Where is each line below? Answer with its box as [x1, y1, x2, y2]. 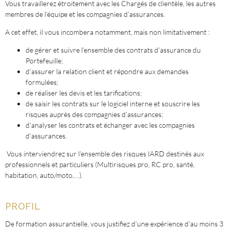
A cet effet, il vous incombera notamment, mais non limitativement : [5, 28, 211, 36]
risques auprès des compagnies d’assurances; [26, 110, 163, 119]
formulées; [26, 78, 60, 86]
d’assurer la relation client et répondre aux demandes [26, 67, 189, 76]
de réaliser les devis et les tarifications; [26, 88, 142, 97]
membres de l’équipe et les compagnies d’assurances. [5, 10, 165, 18]
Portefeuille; [26, 56, 64, 65]
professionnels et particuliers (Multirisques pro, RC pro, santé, [5, 160, 195, 169]
